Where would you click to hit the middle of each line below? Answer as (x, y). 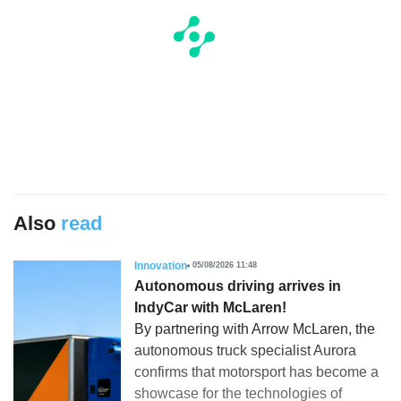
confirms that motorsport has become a (256, 371)
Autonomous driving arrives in (238, 286)
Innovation (161, 265)
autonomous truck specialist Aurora (245, 350)
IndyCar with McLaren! (210, 307)
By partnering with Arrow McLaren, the (255, 328)
